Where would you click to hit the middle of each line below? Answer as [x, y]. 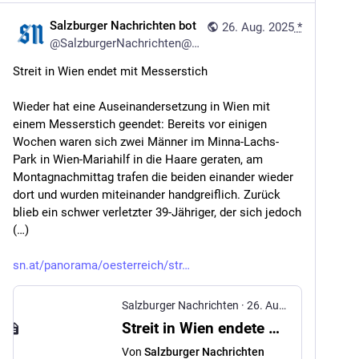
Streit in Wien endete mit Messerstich [274, 328]
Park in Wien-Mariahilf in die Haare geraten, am [138, 159]
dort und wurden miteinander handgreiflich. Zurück [147, 195]
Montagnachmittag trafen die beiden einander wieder [153, 177]
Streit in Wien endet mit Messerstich [110, 71]
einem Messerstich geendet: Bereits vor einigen [140, 124]
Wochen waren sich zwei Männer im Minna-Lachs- [146, 142]
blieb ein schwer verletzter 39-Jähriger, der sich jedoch [157, 212]
